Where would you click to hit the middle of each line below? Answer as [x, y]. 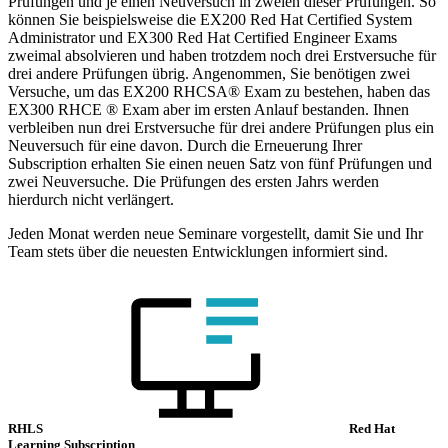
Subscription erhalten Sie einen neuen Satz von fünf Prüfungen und [220, 163]
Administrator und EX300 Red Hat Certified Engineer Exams [202, 37]
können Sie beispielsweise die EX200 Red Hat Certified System [210, 19]
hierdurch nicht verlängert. [91, 199]
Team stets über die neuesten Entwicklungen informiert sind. [198, 251]
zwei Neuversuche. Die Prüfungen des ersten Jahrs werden [193, 181]
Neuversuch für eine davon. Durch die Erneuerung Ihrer [185, 145]
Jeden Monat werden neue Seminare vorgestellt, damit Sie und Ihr [215, 233]
